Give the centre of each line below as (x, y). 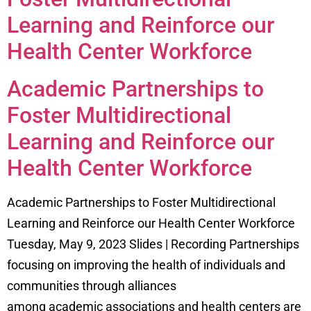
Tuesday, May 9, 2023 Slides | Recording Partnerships (153, 244)
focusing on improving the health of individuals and (146, 265)
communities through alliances (92, 286)
